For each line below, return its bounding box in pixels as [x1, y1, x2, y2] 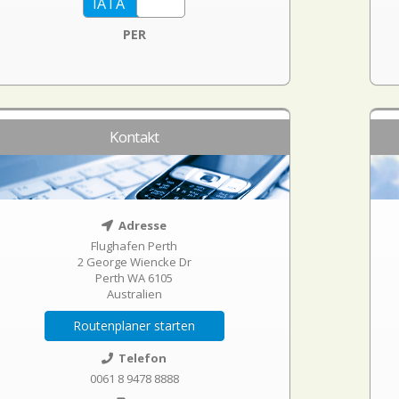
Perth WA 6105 [95, 270, 174, 286]
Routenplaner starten [73, 317, 196, 334]
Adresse [116, 217, 167, 233]
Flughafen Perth [91, 238, 178, 254]
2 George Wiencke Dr [77, 254, 191, 270]
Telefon [116, 350, 167, 366]
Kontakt [110, 126, 159, 147]
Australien [106, 286, 162, 302]
